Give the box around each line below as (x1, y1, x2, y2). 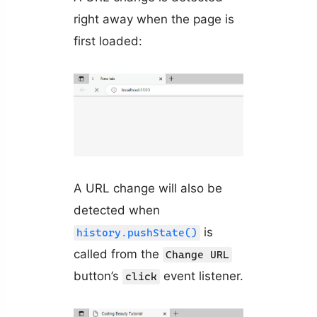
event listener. (159, 269, 243, 284)
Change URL (165, 248, 229, 262)
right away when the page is (73, 11, 234, 26)
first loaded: (73, 33, 142, 48)
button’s (73, 269, 122, 284)
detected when (73, 203, 160, 218)
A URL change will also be (73, 181, 222, 196)
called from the (73, 247, 163, 262)
